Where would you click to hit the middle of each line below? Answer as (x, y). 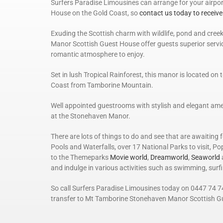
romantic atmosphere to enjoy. (98, 55)
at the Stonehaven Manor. (91, 116)
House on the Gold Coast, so (95, 13)
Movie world (129, 158)
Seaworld (206, 158)
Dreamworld (169, 158)
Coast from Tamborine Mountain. (102, 85)
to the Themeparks (80, 158)
